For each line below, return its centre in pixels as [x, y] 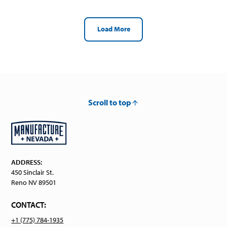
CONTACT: [29, 204]
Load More [113, 29]
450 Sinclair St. [33, 172]
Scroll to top [109, 103]
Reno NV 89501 [34, 182]
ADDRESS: [27, 162]
